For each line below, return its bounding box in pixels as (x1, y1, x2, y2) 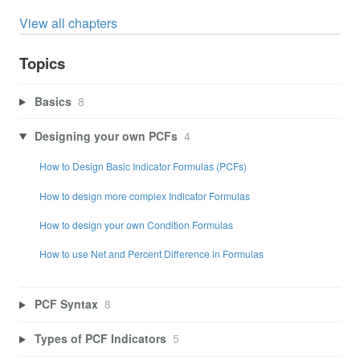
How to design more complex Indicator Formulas (39, 188, 250, 202)
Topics (19, 52, 65, 75)
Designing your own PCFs (34, 127, 178, 144)
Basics (34, 92, 72, 109)
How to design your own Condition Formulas (39, 217, 233, 231)
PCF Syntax (34, 296, 98, 313)
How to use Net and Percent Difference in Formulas (39, 247, 264, 261)
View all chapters (19, 14, 117, 33)
